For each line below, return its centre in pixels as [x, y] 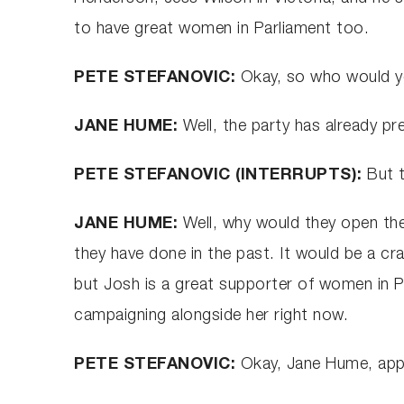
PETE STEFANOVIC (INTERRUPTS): [221, 175]
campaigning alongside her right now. [211, 316]
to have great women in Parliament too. [222, 29]
